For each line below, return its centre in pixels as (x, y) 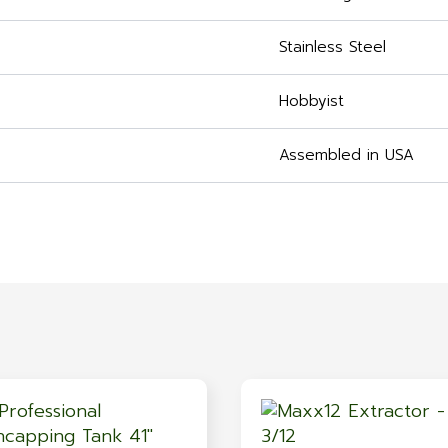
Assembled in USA (346, 155)
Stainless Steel (332, 47)
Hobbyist (311, 101)
